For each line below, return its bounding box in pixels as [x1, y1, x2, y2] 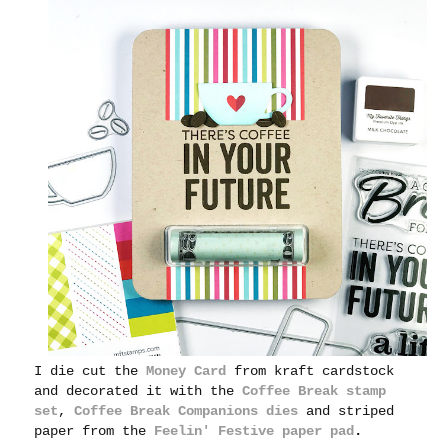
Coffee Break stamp [242, 382, 387, 399]
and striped [298, 402, 395, 419]
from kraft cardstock [226, 362, 395, 379]
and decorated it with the [34, 382, 243, 399]
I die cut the [34, 362, 147, 379]
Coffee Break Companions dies [74, 402, 299, 419]
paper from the [34, 422, 155, 439]
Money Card [146, 362, 227, 379]
